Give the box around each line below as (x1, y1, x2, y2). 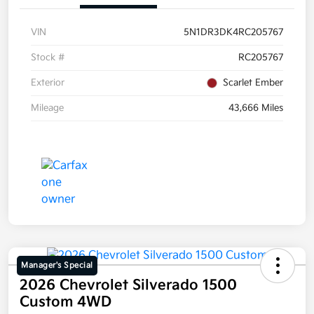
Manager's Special (21, 261, 93, 271)
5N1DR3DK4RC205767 (184, 27, 283, 39)
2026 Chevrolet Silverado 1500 (20, 277, 237, 294)
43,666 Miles (228, 102, 283, 114)
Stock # (31, 52, 65, 64)
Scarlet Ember (223, 77, 283, 89)
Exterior (31, 77, 64, 89)
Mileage (31, 102, 64, 114)
